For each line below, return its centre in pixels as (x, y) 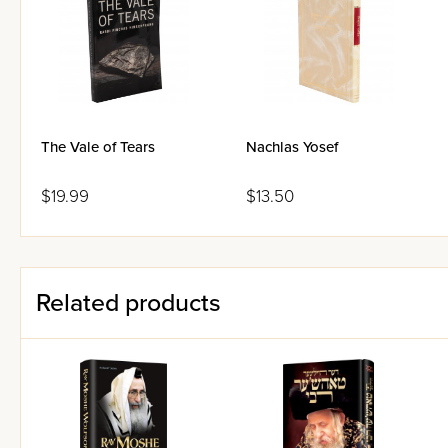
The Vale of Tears (98, 147)
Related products (128, 303)
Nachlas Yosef (292, 147)
